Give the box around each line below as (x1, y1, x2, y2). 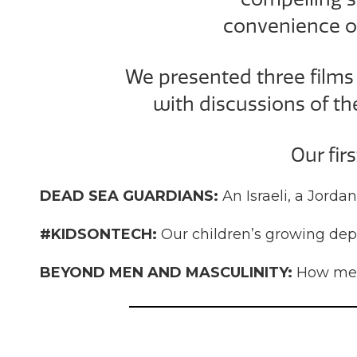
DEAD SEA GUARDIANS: (40, 186, 222, 205)
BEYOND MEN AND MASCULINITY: (40, 263, 296, 281)
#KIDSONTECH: (40, 225, 161, 243)
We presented (125, 65, 257, 88)
